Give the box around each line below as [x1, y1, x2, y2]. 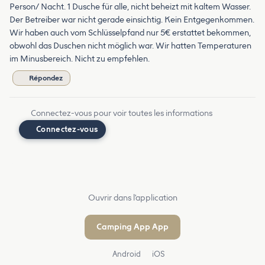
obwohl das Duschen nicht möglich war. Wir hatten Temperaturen [9, 41, 251, 51]
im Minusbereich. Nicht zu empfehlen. [9, 54, 150, 64]
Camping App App [96, 222, 169, 232]
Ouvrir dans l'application [88, 193, 177, 203]
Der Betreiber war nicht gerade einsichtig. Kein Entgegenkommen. [9, 15, 254, 25]
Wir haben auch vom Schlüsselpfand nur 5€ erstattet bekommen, [9, 28, 251, 38]
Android [110, 250, 141, 259]
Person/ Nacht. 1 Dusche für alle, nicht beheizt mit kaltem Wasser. [9, 2, 251, 12]
